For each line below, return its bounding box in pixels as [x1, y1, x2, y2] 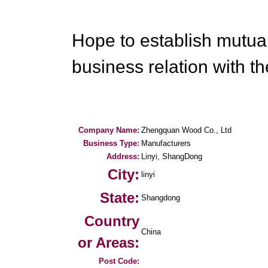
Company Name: [78, 126, 139, 135]
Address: [106, 152, 139, 161]
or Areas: [78, 234, 139, 251]
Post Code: [99, 257, 139, 266]
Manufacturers [141, 139, 191, 148]
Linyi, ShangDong [141, 152, 202, 161]
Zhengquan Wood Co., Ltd [141, 126, 232, 135]
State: [100, 190, 139, 206]
